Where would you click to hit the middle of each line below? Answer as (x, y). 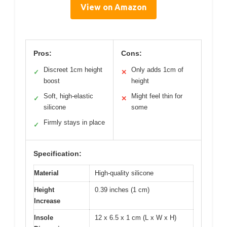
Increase (47, 201)
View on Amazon (113, 7)
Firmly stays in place (74, 123)
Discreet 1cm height (73, 70)
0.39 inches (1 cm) (122, 190)
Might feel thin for (157, 96)
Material (46, 173)
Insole (44, 218)
